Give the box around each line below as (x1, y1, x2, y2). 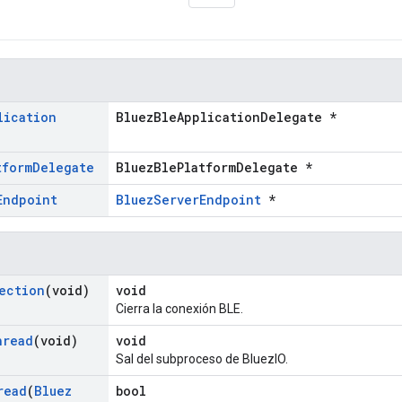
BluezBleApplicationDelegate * (116, 109, 336, 127)
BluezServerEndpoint (116, 191, 261, 209)
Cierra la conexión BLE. (116, 301, 243, 317)
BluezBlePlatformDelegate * (116, 159, 312, 177)
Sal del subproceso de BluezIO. (116, 352, 288, 367)
